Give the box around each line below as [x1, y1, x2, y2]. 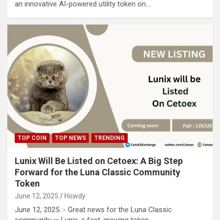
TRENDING [94, 135, 125, 142]
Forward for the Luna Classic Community [15, 167, 180, 178]
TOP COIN [18, 135, 47, 142]
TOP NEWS [55, 135, 86, 142]
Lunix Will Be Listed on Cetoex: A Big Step [15, 156, 183, 166]
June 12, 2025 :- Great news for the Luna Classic [15, 205, 172, 215]
